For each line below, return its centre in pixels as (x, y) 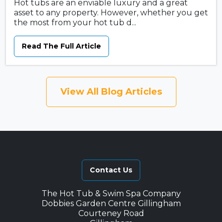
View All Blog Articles (111, 92)
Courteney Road (111, 214)
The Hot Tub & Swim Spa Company (111, 194)
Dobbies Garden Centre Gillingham (111, 204)
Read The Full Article (61, 46)
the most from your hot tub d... (75, 23)
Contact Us (111, 170)
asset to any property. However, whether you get (111, 13)
